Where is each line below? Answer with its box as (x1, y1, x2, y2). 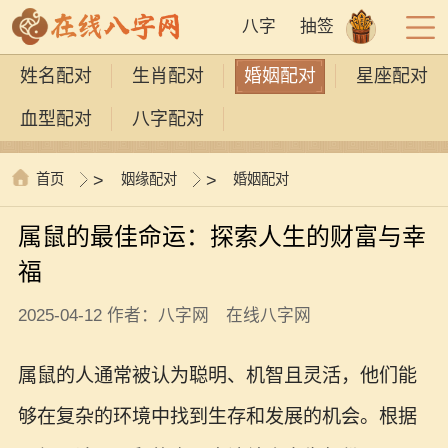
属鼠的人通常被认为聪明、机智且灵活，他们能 (17, 365, 417, 387)
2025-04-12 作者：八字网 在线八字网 (17, 306, 311, 326)
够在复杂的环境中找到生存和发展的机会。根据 (17, 406, 417, 428)
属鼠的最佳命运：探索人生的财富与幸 (17, 223, 426, 251)
